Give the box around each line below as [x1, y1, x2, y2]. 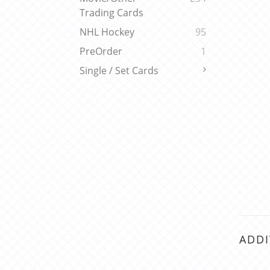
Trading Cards [80, 6, 143, 20]
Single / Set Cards [80, 64, 159, 78]
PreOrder [80, 45, 122, 58]
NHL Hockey [80, 25, 134, 39]
